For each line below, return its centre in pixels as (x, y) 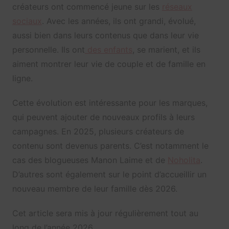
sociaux (27, 21)
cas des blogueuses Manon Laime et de (90, 160)
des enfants (108, 50)
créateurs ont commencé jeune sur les (87, 7)
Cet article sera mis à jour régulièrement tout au (105, 213)
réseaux (177, 7)
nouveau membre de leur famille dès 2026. (95, 189)
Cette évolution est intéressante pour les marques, (110, 103)
